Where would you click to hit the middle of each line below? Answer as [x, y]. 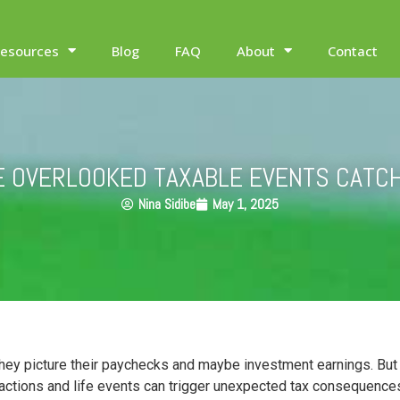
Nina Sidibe [167, 204]
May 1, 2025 [246, 204]
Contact [353, 50]
